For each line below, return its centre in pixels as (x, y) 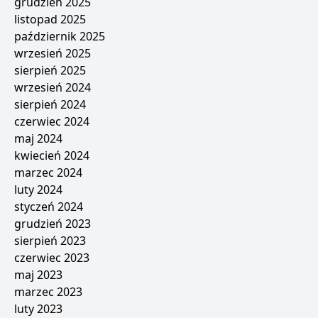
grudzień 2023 (53, 224)
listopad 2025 (50, 20)
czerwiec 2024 (52, 122)
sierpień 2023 (50, 241)
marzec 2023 (48, 292)
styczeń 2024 (49, 207)
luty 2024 (38, 190)
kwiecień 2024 (52, 156)
